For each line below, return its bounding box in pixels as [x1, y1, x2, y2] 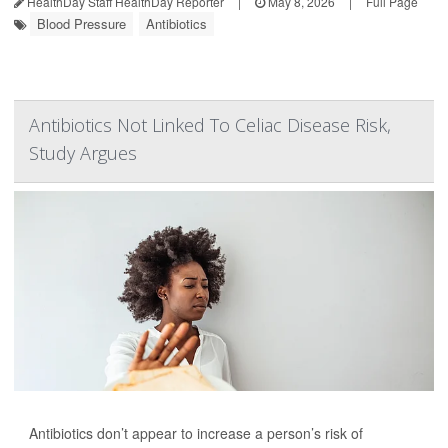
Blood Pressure [37, 13, 126, 33]
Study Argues [29, 140, 137, 165]
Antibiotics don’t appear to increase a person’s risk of [29, 422, 363, 443]
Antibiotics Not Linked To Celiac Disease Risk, [29, 112, 391, 137]
